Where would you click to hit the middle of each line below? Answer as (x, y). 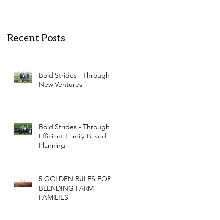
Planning (52, 145)
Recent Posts (36, 37)
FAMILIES (54, 197)
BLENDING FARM (66, 188)
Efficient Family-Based (72, 136)
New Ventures (60, 84)
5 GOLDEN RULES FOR (75, 179)
